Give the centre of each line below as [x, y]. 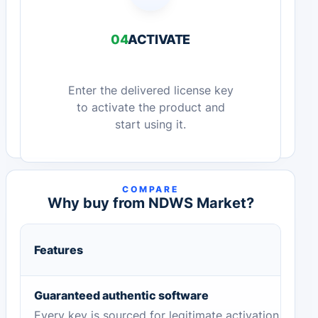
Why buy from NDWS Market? [150, 203]
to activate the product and [150, 108]
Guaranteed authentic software [121, 296]
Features [58, 250]
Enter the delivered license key [150, 91]
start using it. [150, 125]
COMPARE [150, 190]
